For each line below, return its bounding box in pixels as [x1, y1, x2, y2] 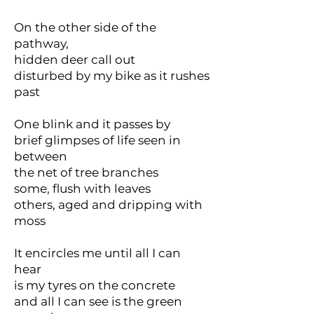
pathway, [14, 36, 69, 50]
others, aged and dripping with [14, 198, 203, 212]
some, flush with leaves [14, 182, 151, 196]
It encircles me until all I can [14, 246, 181, 260]
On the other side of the [14, 20, 156, 34]
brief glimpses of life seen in [14, 133, 181, 147]
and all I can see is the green [14, 294, 182, 308]
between [14, 149, 67, 163]
